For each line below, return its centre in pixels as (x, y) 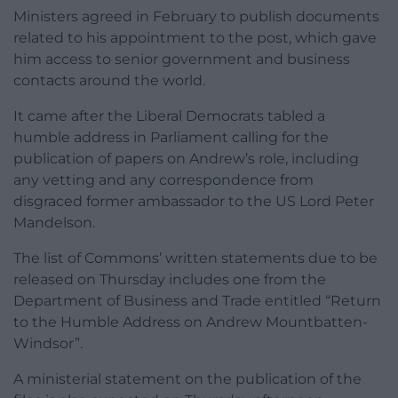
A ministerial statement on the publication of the (187, 378)
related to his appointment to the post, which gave (195, 37)
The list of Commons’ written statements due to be (195, 258)
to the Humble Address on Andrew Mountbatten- (191, 322)
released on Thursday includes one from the (170, 279)
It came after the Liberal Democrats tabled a (169, 115)
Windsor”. (48, 343)
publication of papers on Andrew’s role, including (186, 158)
